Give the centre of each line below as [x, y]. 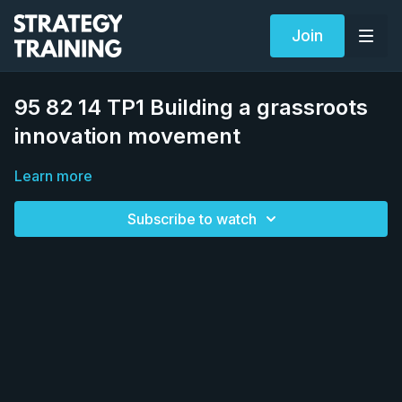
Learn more [53, 176]
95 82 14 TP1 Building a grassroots [191, 107]
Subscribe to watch [192, 219]
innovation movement [127, 136]
